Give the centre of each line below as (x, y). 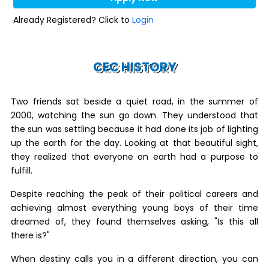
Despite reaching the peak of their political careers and (134, 194)
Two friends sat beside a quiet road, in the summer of (134, 101)
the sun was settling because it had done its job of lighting (134, 129)
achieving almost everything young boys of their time (134, 208)
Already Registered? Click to (73, 20)
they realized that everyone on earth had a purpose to (134, 157)
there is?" (30, 235)
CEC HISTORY (134, 67)
